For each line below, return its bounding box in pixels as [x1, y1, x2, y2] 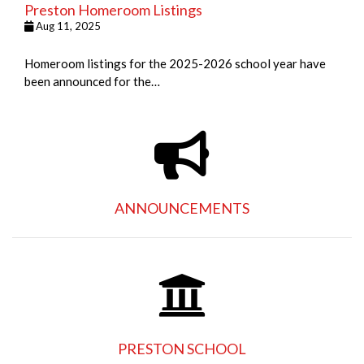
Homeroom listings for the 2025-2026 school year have [24, 56, 326, 71]
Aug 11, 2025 [33, 19, 101, 32]
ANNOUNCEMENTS [115, 199, 249, 217]
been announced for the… [24, 74, 160, 89]
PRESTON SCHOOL [118, 340, 246, 357]
